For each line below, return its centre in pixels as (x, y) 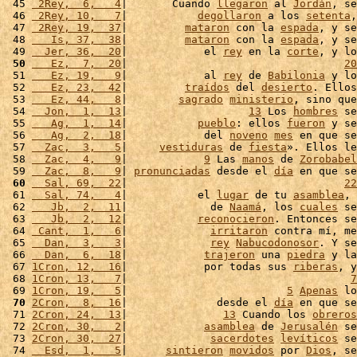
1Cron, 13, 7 (76, 279)
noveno (249, 135)
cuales (319, 207)
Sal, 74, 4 (76, 195)
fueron (306, 123)
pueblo (217, 123)
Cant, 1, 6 (76, 231)
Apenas (319, 290)
